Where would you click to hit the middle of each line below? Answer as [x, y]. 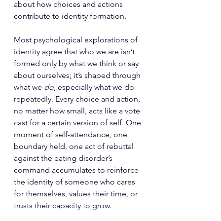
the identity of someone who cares [75, 182]
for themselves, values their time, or [77, 194]
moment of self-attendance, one [72, 134]
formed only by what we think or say [77, 63]
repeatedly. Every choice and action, [78, 99]
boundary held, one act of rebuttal [75, 146]
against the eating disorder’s [64, 158]
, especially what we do [95, 87]
